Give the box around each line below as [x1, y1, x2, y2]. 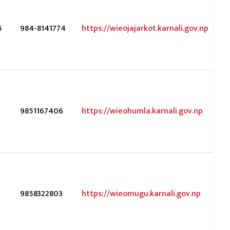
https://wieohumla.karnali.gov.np [82, 104, 203, 118]
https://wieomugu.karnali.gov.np [82, 187, 201, 201]
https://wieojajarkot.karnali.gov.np [82, 22, 208, 35]
